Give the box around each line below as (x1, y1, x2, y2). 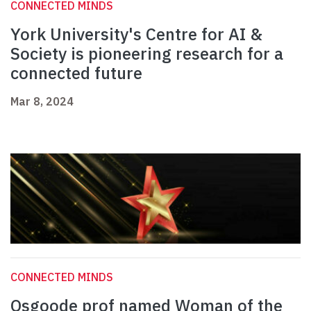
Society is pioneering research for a (10, 42, 283, 65)
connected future (10, 62, 142, 85)
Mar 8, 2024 (10, 94, 74, 109)
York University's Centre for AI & (10, 23, 262, 46)
